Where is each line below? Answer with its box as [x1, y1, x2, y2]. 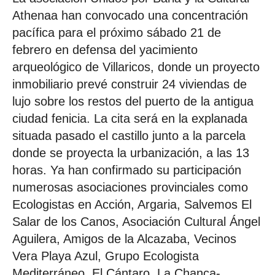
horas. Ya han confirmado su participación [12, 163, 241, 177]
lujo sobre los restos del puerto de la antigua [12, 95, 254, 109]
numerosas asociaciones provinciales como [12, 180, 248, 195]
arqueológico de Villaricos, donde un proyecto [12, 60, 260, 74]
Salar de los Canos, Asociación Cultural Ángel [12, 215, 260, 229]
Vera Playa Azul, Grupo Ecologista [12, 249, 199, 263]
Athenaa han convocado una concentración [12, 9, 248, 23]
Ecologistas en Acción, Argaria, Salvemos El [12, 198, 252, 212]
